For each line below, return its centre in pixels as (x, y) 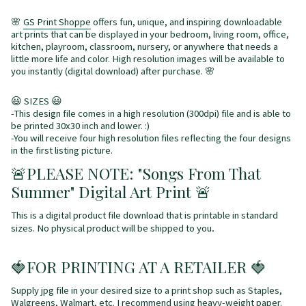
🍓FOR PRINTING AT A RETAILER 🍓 (139, 267)
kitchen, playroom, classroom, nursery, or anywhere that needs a (144, 47)
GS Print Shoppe (57, 22)
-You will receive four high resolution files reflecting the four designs (151, 138)
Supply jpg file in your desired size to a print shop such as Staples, (147, 290)
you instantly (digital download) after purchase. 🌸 (113, 71)
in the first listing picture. (62, 150)
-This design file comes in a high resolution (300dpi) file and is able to (151, 113)
